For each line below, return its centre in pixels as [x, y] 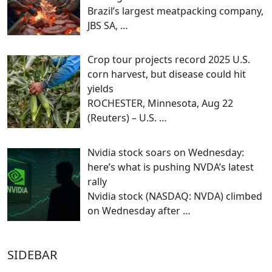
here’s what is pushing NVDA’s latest [171, 167]
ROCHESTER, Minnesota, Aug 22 [160, 104]
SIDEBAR [32, 255]
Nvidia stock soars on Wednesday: [166, 153]
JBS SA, [104, 25]
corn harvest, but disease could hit [167, 74]
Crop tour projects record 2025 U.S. [169, 60]
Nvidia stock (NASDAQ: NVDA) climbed [175, 196]
